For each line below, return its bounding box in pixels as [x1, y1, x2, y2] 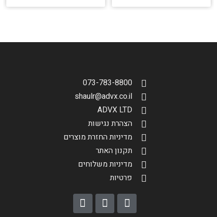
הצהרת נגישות [88, 118, 132, 130]
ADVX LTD [97, 104, 132, 116]
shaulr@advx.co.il [74, 91, 132, 103]
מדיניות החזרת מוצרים [63, 131, 132, 143]
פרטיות [109, 172, 132, 184]
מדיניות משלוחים [77, 158, 132, 170]
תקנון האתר [95, 145, 132, 157]
